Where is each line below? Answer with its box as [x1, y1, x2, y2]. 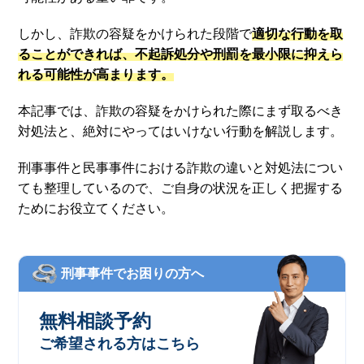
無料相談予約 [39, 310, 152, 331]
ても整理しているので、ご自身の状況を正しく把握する [18, 180, 344, 195]
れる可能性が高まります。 [18, 67, 175, 81]
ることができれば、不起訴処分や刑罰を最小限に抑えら [18, 46, 344, 61]
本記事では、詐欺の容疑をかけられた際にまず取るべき [18, 103, 344, 118]
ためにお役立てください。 [18, 201, 175, 215]
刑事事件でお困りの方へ [61, 266, 205, 280]
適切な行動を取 [252, 26, 344, 41]
